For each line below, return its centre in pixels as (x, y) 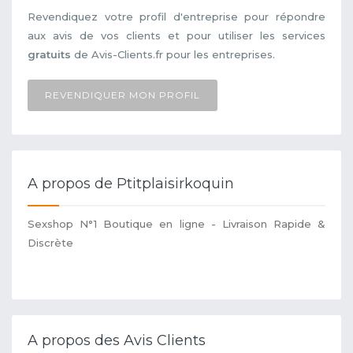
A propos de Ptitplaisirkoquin (131, 184)
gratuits (49, 55)
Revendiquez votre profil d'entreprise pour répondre (176, 17)
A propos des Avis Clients (117, 340)
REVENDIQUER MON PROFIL (123, 95)
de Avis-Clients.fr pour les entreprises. (173, 55)
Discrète (50, 242)
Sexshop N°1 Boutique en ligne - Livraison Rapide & (176, 223)
